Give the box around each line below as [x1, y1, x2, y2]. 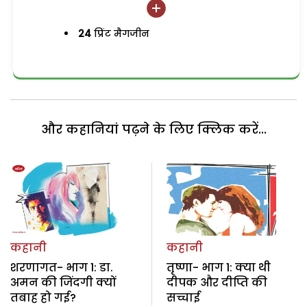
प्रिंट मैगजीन [91, 27, 150, 40]
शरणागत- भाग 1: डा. [10, 259, 113, 275]
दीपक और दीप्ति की [166, 274, 267, 291]
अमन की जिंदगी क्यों [10, 274, 116, 291]
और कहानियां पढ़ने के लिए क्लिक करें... [40, 121, 267, 138]
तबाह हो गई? [10, 289, 76, 306]
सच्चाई [166, 289, 200, 306]
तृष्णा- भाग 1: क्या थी [166, 259, 271, 275]
